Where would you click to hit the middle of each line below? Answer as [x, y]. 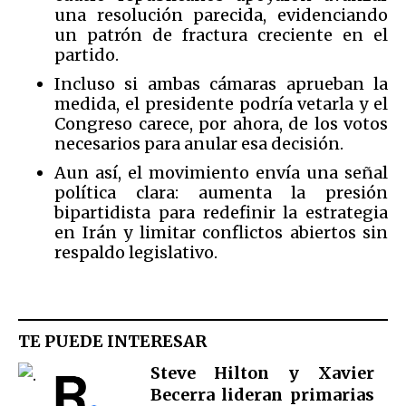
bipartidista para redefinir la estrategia [221, 212]
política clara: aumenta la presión [221, 192]
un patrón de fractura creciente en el [221, 34]
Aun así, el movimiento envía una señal [221, 172]
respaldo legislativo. [136, 252]
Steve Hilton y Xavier [262, 373]
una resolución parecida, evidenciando [221, 14]
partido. [88, 54]
